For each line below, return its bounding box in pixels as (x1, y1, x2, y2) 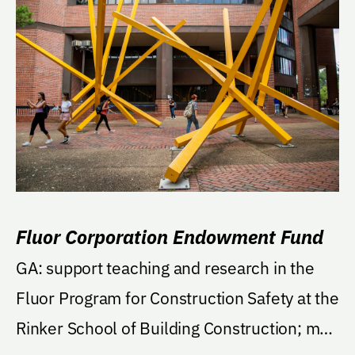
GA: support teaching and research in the (16, 256, 315, 279)
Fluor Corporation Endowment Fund (16, 223, 323, 250)
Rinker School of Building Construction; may (16, 316, 336, 339)
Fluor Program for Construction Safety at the (16, 286, 339, 309)
